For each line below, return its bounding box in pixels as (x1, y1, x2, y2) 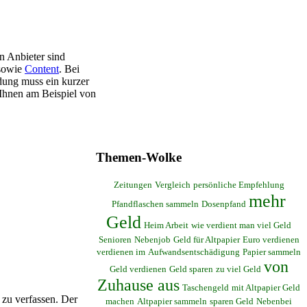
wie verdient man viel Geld (191, 220, 291, 230)
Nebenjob (134, 234, 171, 245)
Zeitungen (113, 180, 152, 190)
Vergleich (154, 180, 191, 190)
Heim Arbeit (144, 220, 188, 230)
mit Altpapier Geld (232, 282, 300, 293)
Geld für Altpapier (173, 234, 240, 245)
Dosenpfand (201, 199, 246, 209)
